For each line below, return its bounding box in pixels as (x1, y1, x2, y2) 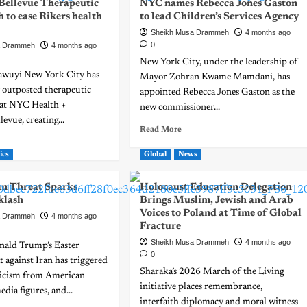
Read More (139, 125, 182, 134)
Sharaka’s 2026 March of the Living (139, 267, 284, 277)
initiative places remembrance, (139, 282, 262, 292)
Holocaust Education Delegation (139, 182, 292, 193)
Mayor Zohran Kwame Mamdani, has (139, 73, 290, 82)
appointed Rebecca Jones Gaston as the (139, 88, 295, 97)
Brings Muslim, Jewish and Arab (139, 195, 293, 206)
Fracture (139, 221, 181, 232)
